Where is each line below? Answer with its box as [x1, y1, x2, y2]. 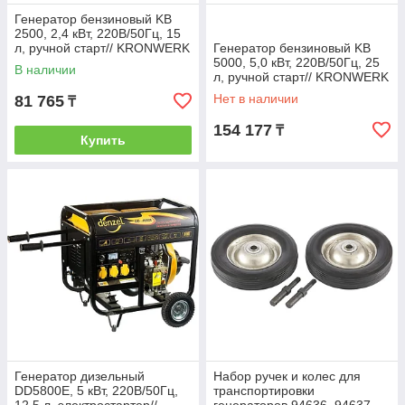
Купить [80, 133, 126, 147]
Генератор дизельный [14, 369, 145, 383]
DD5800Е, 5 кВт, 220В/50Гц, [14, 383, 178, 398]
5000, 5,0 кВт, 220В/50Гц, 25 [213, 55, 380, 70]
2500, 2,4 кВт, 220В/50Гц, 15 [14, 26, 181, 41]
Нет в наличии [213, 91, 298, 106]
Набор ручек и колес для [213, 369, 361, 383]
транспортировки [213, 383, 315, 398]
